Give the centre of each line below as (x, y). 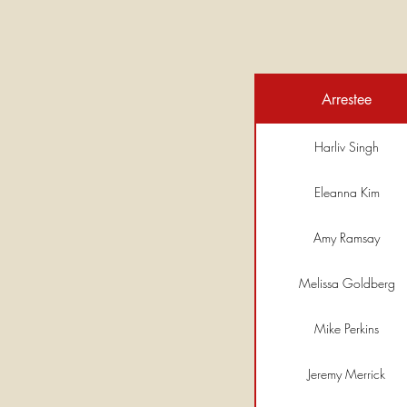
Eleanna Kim (347, 192)
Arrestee (347, 99)
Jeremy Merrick (347, 373)
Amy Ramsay (347, 237)
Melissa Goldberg (347, 283)
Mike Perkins (347, 328)
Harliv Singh (347, 146)
